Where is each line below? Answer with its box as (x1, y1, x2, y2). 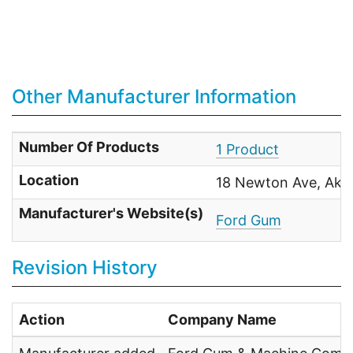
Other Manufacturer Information (12, 85, 296, 109)
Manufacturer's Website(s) (19, 205, 203, 222)
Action (19, 311, 65, 329)
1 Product (216, 141, 279, 158)
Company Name (168, 311, 277, 329)
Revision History (12, 256, 158, 280)
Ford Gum (216, 212, 281, 229)
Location (19, 172, 79, 189)
